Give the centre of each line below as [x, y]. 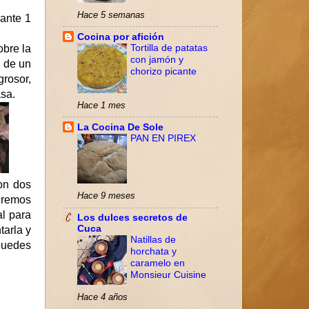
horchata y [153, 252]
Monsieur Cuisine [168, 275]
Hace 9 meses [106, 196]
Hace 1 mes [101, 105]
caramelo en [158, 263]
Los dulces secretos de [132, 218]
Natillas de [153, 240]
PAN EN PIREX [163, 139]
